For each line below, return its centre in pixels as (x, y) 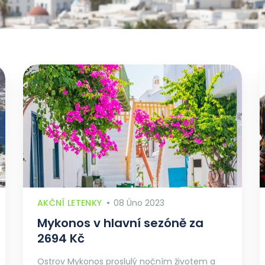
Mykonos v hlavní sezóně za (120, 223)
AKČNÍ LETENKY (70, 203)
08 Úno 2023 (139, 203)
